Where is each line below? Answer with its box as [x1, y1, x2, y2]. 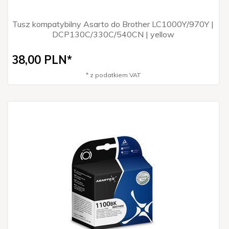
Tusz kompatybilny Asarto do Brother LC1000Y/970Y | [12, 18, 214, 29]
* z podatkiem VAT [85, 71, 141, 79]
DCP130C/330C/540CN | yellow [52, 29, 174, 39]
